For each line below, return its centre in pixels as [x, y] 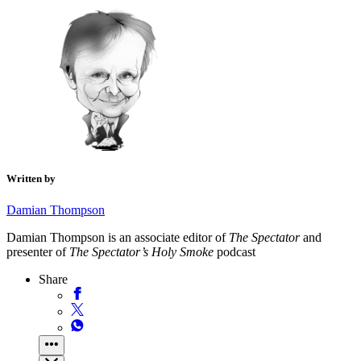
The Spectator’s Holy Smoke [141, 251]
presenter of [38, 251]
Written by [31, 178]
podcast [234, 251]
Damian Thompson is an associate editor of [118, 237]
